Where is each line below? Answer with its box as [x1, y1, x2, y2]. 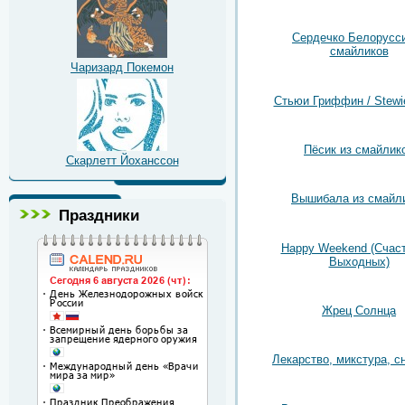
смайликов [329, 44, 389, 59]
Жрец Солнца [322, 304, 396, 318]
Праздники [59, 205, 139, 224]
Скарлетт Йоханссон [65, 153, 179, 167]
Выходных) [328, 254, 390, 268]
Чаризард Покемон [71, 60, 174, 74]
